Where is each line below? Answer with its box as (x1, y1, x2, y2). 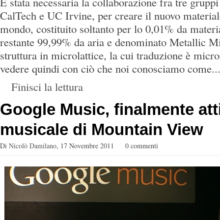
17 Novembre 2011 (60, 141, 114, 150)
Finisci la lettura (11, 79, 83, 94)
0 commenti (125, 141, 158, 150)
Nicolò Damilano (9, 141, 56, 150)
